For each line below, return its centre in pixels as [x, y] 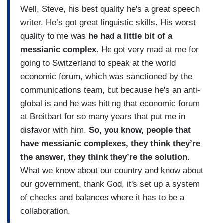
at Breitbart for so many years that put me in [103, 116]
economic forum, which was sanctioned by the [106, 76]
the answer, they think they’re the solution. [105, 157]
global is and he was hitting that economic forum [110, 103]
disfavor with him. [55, 130]
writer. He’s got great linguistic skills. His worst [108, 22]
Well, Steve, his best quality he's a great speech [110, 9]
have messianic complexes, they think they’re [110, 143]
